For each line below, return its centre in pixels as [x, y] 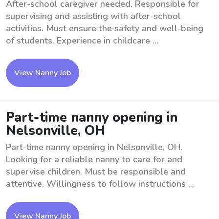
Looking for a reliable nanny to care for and [94, 159]
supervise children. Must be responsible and [96, 172]
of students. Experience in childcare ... [82, 41]
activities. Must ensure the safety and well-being [105, 28]
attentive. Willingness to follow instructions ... [100, 184]
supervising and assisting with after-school [93, 16]
